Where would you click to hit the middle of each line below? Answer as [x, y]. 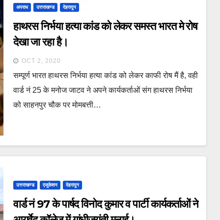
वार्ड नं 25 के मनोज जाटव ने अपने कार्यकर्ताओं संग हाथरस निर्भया [103, 90]
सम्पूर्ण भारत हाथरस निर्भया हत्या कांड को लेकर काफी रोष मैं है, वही [105, 75]
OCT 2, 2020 [41, 61]
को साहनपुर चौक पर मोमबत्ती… [57, 105]
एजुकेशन [50, 185]
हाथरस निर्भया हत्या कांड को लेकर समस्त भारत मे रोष [105, 26]
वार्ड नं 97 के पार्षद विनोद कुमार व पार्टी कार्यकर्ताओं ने [106, 204]
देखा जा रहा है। [41, 42]
